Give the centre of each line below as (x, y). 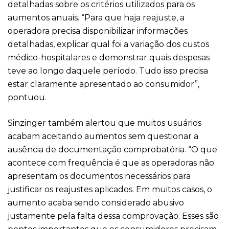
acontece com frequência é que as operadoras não (111, 163)
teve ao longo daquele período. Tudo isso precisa (108, 71)
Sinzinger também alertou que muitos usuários (105, 123)
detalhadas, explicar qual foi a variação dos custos (108, 44)
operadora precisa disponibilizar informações (98, 31)
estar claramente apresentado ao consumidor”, (104, 84)
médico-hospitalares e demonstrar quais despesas (109, 58)
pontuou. (27, 97)
